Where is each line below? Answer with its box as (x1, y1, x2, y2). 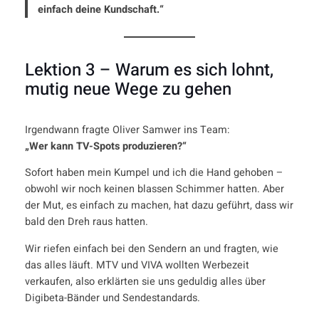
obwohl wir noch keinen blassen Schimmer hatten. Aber (24, 182, 284, 197)
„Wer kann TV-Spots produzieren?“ (24, 138, 187, 154)
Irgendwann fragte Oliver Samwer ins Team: (24, 122, 230, 137)
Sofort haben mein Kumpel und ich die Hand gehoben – (24, 165, 283, 181)
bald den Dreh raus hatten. (24, 214, 148, 230)
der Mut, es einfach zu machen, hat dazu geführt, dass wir (24, 198, 293, 214)
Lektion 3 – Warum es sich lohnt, (24, 57, 273, 83)
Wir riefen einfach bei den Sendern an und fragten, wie (24, 241, 278, 256)
